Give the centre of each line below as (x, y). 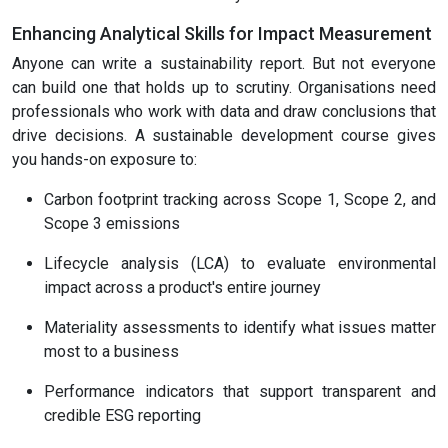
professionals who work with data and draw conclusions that (224, 112)
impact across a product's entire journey (182, 288)
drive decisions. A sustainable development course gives (224, 136)
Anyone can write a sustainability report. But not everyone (224, 64)
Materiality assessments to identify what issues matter (240, 328)
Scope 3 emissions (112, 224)
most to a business (111, 352)
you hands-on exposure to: (104, 160)
